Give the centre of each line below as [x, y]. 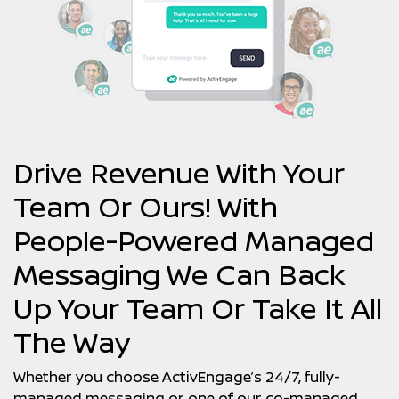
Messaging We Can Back [179, 274]
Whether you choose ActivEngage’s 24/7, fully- [177, 377]
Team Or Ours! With [146, 207]
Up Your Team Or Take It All [198, 308]
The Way [72, 342]
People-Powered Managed [194, 240]
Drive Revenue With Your [179, 173]
